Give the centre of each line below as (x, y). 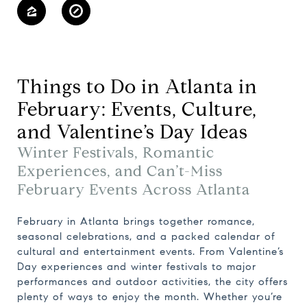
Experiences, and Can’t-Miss (120, 171)
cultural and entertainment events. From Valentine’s (150, 251)
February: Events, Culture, (137, 109)
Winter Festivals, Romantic (116, 152)
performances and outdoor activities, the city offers (152, 282)
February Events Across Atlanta (134, 189)
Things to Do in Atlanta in (137, 87)
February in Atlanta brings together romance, (136, 221)
